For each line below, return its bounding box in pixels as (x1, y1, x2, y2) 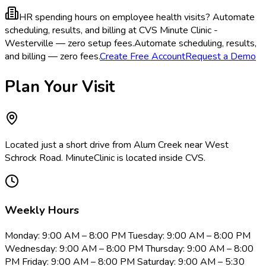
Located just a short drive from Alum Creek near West (5, 138, 229, 151)
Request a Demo (185, 50, 256, 64)
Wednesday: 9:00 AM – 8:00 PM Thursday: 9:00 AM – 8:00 (5, 242, 254, 256)
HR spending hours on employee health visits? (19, 11, 210, 24)
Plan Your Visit (5, 76, 115, 98)
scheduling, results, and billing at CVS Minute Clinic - (5, 24, 218, 37)
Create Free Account (100, 50, 185, 64)
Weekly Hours (5, 202, 79, 218)
